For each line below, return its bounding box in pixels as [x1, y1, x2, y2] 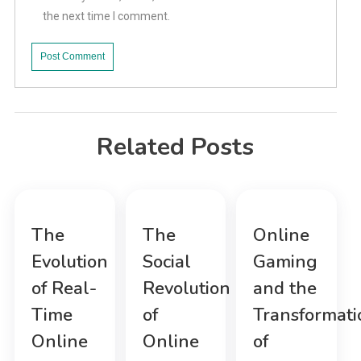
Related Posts [97, 131, 255, 164]
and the [252, 276, 317, 301]
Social [142, 250, 191, 275]
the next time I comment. [42, 10, 170, 23]
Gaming [252, 250, 317, 275]
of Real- [31, 276, 98, 301]
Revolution [142, 276, 230, 301]
